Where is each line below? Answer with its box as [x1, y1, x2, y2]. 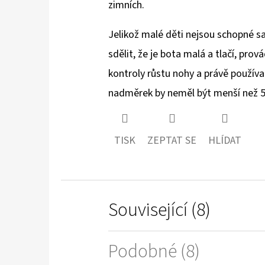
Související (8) [108, 196, 211, 224]
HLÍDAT [208, 132, 241, 148]
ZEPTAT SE [147, 132, 196, 148]
